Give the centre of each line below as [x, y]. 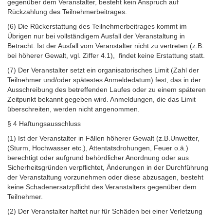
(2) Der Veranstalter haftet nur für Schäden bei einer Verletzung [105, 211]
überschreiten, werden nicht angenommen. [73, 109]
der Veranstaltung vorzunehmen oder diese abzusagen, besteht [105, 177]
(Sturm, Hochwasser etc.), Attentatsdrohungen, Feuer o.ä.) [98, 148]
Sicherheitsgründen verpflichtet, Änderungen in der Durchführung [108, 167]
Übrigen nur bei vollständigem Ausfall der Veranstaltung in [96, 36]
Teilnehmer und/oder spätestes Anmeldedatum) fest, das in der [104, 80]
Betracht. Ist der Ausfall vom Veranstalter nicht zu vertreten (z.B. [106, 45]
